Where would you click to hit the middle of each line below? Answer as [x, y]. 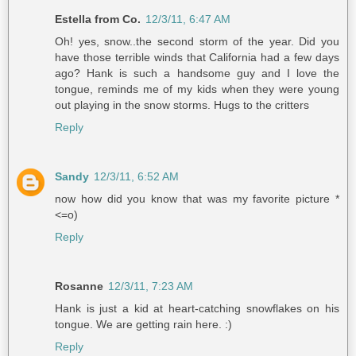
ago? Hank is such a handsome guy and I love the [197, 74]
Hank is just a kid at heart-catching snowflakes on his [197, 309]
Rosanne [79, 286]
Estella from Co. [98, 19]
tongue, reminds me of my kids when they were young [197, 89]
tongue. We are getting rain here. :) [143, 325]
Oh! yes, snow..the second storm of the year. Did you [197, 42]
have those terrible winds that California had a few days [197, 58]
